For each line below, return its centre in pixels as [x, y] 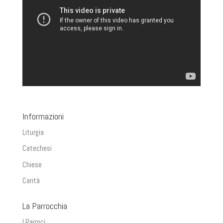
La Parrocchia [45, 206]
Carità [31, 181]
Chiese [32, 164]
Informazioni [43, 116]
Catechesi [37, 148]
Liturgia [33, 132]
